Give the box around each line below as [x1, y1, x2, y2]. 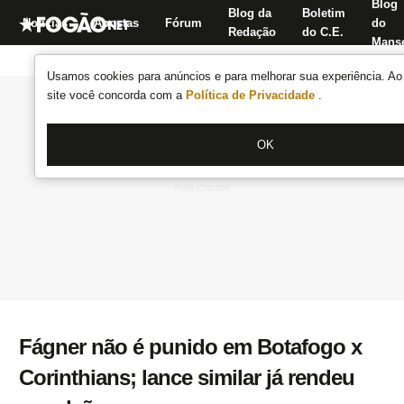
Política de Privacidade [186, 88, 318, 102]
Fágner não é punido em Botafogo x [19, 335, 362, 359]
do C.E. [302, 25, 344, 39]
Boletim [302, 6, 345, 20]
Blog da [228, 6, 271, 20]
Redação [228, 25, 276, 39]
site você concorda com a [47, 88, 186, 102]
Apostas [94, 15, 139, 30]
